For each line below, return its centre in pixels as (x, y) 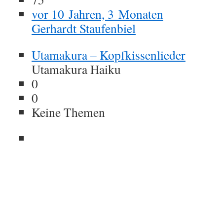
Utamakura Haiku (76, 69)
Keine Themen (68, 112)
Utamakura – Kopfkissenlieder (109, 55)
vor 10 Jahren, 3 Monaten (97, 14)
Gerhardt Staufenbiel (84, 28)
